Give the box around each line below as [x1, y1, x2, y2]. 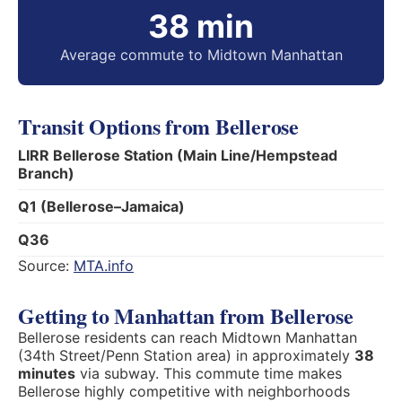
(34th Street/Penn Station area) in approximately [18, 346, 354, 364]
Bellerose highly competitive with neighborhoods [18, 382, 350, 400]
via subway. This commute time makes [75, 364, 342, 382]
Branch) [18, 164, 74, 182]
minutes [18, 364, 75, 382]
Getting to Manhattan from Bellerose [18, 300, 354, 331]
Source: [18, 257, 74, 275]
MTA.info [74, 257, 134, 275]
